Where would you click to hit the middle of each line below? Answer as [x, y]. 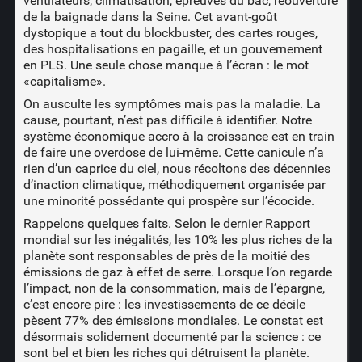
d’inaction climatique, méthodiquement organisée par [174, 185]
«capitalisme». [64, 82]
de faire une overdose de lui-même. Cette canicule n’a [173, 153]
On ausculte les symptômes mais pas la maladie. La [172, 104]
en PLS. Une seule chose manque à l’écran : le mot [166, 65]
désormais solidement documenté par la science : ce [172, 337]
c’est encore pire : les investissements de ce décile [164, 305]
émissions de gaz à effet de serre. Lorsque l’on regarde [177, 272]
